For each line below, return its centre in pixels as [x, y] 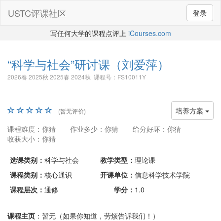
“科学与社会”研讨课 [59, 64]
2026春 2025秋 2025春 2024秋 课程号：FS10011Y [77, 77]
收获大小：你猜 [32, 139]
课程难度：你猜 [32, 129]
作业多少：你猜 [94, 129]
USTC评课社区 [37, 13]
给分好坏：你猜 [157, 129]
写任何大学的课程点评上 [89, 33]
